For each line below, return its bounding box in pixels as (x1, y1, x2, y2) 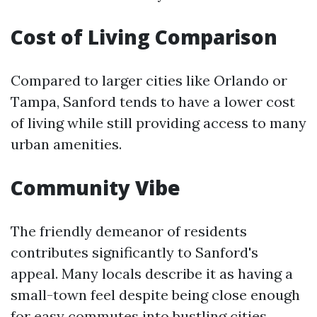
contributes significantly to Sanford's (11, 243, 258, 261)
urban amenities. (11, 135, 122, 153)
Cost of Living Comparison (11, 23, 277, 50)
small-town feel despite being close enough (11, 286, 300, 304)
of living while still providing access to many (11, 114, 306, 132)
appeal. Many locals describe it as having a (11, 265, 293, 282)
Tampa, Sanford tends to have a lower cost (11, 93, 295, 110)
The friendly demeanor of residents (11, 222, 247, 240)
